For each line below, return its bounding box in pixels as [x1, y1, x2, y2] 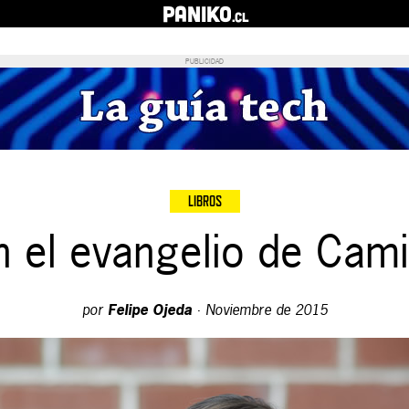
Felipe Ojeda [107, 299, 192, 320]
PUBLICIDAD [185, 57, 224, 66]
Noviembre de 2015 [204, 299, 328, 320]
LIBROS [187, 193, 222, 210]
